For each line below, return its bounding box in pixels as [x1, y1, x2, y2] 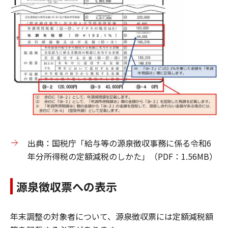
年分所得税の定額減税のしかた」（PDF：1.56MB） [27, 150, 217, 162]
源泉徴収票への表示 [16, 178, 117, 194]
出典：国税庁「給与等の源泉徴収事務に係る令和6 [27, 136, 211, 149]
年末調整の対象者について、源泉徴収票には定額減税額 [10, 210, 213, 222]
